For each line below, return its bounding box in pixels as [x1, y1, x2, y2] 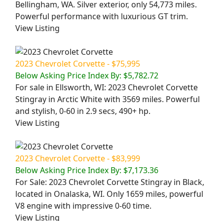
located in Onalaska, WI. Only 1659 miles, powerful [15, 188, 203, 199]
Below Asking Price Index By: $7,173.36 [15, 164, 158, 176]
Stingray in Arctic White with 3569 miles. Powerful [15, 93, 200, 105]
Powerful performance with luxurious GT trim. [15, 10, 188, 22]
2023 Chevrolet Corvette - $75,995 [15, 58, 140, 69]
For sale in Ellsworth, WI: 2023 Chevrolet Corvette [15, 81, 198, 93]
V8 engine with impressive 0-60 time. [15, 200, 151, 211]
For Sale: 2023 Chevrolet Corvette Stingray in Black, [15, 176, 204, 187]
